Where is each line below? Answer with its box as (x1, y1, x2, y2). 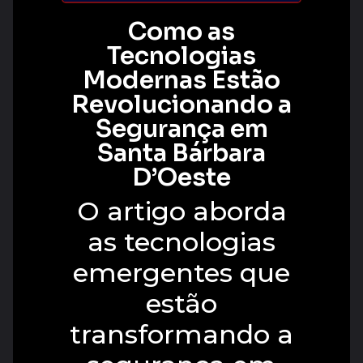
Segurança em (95, 113, 268, 144)
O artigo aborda (76, 194, 287, 227)
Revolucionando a (71, 88, 292, 120)
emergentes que (73, 256, 290, 288)
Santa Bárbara (97, 137, 266, 169)
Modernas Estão (83, 64, 280, 96)
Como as (128, 15, 235, 47)
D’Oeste (132, 161, 231, 193)
